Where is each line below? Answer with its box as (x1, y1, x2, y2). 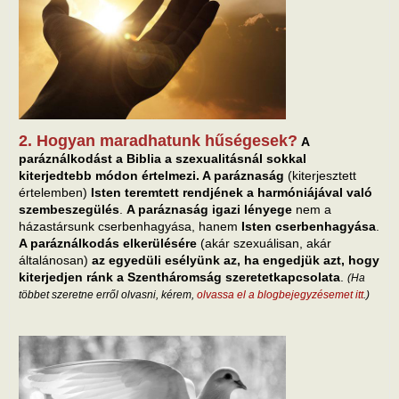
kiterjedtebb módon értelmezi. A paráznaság (19, 167, 288, 183)
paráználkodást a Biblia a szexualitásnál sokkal (19, 151, 306, 166)
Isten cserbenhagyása (241, 218, 376, 233)
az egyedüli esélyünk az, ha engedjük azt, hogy (92, 252, 379, 267)
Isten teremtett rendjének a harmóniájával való (91, 184, 372, 199)
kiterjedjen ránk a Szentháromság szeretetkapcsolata (19, 269, 340, 284)
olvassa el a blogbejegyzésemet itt (197, 288, 363, 301)
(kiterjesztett (288, 167, 356, 183)
